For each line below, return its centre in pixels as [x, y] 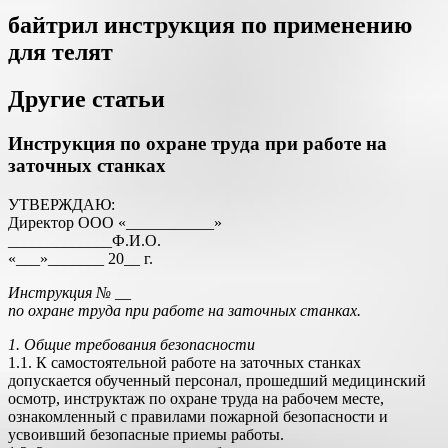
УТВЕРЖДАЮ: [61, 204]
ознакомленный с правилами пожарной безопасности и [198, 416]
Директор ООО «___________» [115, 222]
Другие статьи [86, 99]
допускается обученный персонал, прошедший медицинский [217, 380]
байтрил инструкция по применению [210, 25]
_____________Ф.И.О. [84, 240]
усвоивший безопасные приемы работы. [146, 434]
